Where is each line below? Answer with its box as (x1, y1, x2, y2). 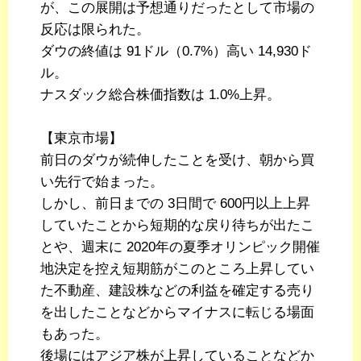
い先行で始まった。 (40, 174, 164, 190)
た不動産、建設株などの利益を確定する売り (40, 283, 314, 299)
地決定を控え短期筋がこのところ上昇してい (40, 261, 314, 277)
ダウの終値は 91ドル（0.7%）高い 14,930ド (40, 44, 312, 60)
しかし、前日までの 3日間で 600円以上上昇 (40, 196, 310, 212)
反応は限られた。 (40, 22, 150, 38)
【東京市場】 (40, 131, 122, 147)
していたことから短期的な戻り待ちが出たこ (40, 218, 314, 234)
